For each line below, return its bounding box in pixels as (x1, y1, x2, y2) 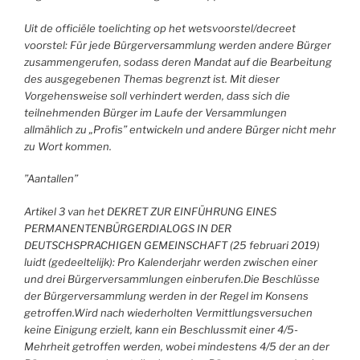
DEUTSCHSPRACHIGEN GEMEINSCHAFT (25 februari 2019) (24, 238, 320, 252)
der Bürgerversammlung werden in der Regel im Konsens (24, 288, 309, 302)
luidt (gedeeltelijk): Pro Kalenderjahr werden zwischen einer (24, 255, 317, 268)
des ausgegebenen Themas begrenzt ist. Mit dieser (24, 72, 280, 85)
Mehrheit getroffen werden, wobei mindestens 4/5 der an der (24, 339, 329, 353)
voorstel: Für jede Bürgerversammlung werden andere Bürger (24, 38, 331, 51)
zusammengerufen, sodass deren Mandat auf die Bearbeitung (24, 55, 332, 68)
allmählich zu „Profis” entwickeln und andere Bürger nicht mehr (24, 122, 336, 136)
